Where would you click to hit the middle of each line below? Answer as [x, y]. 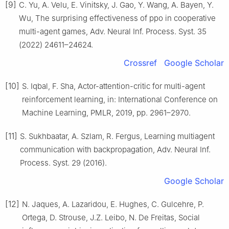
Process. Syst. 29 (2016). [63, 163]
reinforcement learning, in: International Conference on [120, 100]
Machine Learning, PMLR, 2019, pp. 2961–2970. [106, 113]
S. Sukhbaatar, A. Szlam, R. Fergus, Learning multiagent [117, 136]
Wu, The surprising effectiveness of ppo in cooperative [117, 18]
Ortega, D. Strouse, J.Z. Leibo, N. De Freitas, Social [111, 218]
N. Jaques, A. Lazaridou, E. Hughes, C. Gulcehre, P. [113, 204]
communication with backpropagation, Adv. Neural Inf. [115, 150]
